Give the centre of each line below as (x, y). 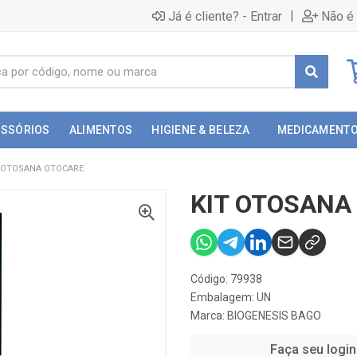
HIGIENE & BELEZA (201, 130)
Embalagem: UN (231, 297)
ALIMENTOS (101, 130)
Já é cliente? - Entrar (225, 16)
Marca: (209, 316)
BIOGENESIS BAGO (274, 316)
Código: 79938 (226, 279)
